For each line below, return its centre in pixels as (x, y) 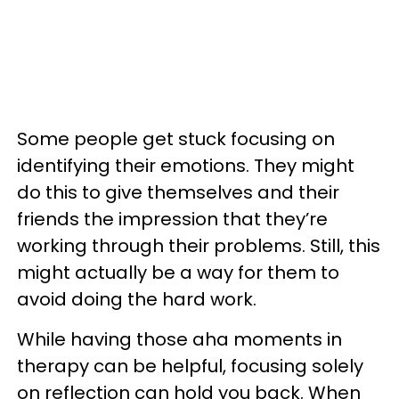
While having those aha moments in (179, 339)
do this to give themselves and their (178, 192)
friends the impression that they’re (172, 219)
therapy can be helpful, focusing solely (190, 366)
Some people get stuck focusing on (176, 139)
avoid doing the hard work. (137, 299)
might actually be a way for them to (178, 273)
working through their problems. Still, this (199, 246)
